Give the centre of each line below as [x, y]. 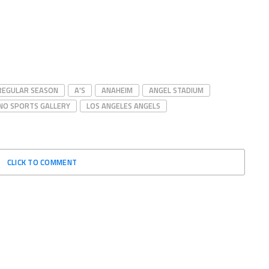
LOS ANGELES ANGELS [123, 106]
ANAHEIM [117, 90]
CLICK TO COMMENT [42, 162]
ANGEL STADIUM [176, 90]
